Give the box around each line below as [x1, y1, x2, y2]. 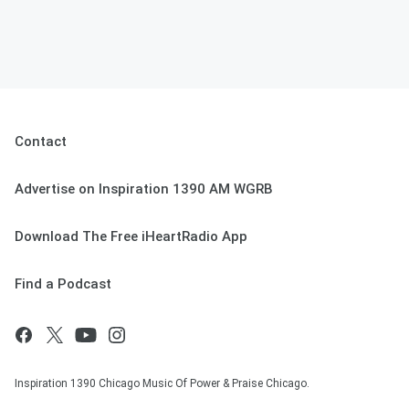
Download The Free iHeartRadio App [15, 228, 247, 246]
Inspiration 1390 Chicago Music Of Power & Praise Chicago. [15, 377, 309, 391]
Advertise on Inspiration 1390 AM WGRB [15, 181, 273, 198]
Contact [15, 133, 67, 151]
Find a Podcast [15, 276, 111, 293]
